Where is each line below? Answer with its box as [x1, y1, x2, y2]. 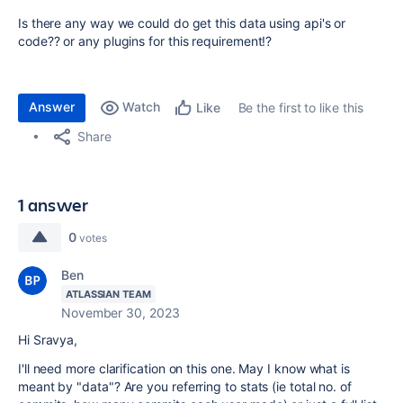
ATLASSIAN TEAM [66, 288, 151, 300]
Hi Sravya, [18, 332, 78, 347]
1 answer [18, 193, 89, 217]
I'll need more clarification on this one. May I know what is [18, 361, 350, 376]
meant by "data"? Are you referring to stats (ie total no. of [18, 379, 352, 394]
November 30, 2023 [61, 305, 180, 320]
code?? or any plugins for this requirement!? [18, 33, 273, 49]
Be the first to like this [237, 100, 363, 115]
